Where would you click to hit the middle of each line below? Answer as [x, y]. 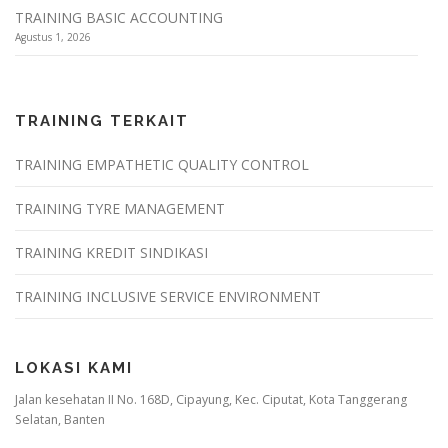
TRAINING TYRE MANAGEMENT [120, 208]
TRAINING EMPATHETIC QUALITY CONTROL [162, 164]
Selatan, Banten [60, 419]
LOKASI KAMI [74, 367]
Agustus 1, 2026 [53, 37]
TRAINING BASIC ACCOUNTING [119, 18]
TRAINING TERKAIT [102, 120]
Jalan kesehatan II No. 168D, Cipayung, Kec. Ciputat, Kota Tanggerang [211, 399]
